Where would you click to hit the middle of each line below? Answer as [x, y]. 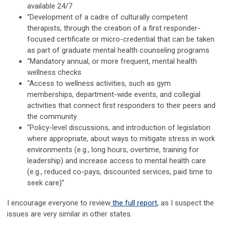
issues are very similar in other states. [70, 214]
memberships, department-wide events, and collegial [114, 95]
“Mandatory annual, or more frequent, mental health [112, 62]
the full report [135, 203]
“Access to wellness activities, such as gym [99, 84]
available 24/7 [50, 6]
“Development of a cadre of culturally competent [107, 17]
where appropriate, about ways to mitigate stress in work [121, 139]
